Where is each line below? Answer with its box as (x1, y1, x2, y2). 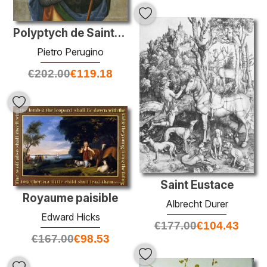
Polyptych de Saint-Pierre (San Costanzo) (114, 26, 125, 41)
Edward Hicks (41, 211, 100, 223)
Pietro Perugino (37, 46, 104, 58)
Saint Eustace (160, 178, 234, 192)
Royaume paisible (23, 191, 118, 206)
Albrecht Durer (165, 197, 228, 210)
